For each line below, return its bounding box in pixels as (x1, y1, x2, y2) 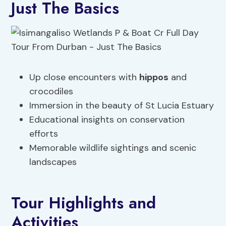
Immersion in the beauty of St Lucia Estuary (29, 99, 214, 112)
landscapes (29, 156, 77, 168)
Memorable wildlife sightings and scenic (29, 142, 197, 154)
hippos (139, 71, 169, 84)
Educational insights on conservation (29, 114, 185, 126)
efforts (29, 128, 59, 140)
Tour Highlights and (11, 191, 156, 215)
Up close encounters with (29, 71, 140, 84)
